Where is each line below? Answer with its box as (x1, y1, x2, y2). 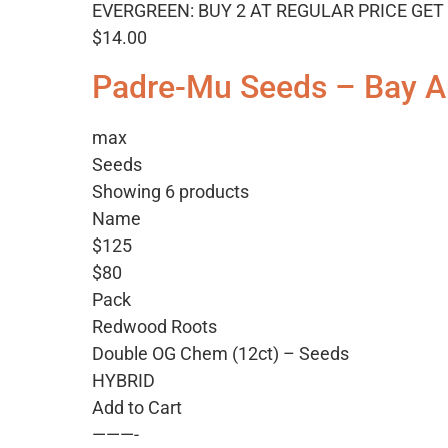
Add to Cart (92, 397, 182, 419)
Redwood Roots (92, 316, 217, 338)
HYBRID (92, 370, 155, 392)
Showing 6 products (92, 181, 249, 203)
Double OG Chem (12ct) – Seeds (92, 343, 349, 365)
